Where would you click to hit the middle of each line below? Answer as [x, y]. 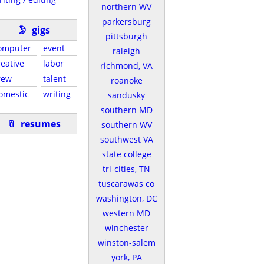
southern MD [126, 110]
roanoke [126, 80]
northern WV [126, 7]
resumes [41, 124]
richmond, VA [126, 66]
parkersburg [126, 22]
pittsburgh [126, 36]
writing [57, 94]
